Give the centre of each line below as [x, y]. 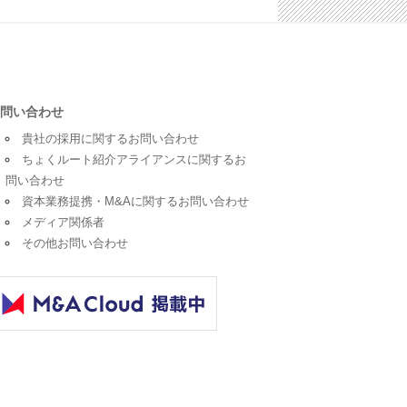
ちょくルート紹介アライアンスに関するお [134, 160]
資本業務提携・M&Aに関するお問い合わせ [135, 202]
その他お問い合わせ [75, 243]
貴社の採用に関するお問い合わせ [110, 139]
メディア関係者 [63, 223]
